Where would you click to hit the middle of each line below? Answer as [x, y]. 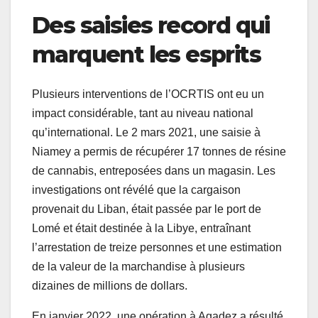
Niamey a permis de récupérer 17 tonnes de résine [159, 152]
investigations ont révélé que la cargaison [136, 190]
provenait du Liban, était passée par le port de [147, 209]
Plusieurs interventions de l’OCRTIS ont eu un [148, 94]
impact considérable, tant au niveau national [143, 114]
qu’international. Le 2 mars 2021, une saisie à [146, 133]
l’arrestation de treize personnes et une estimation [157, 248]
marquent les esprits [146, 54]
